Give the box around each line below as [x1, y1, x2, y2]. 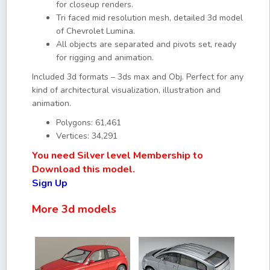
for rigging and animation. [56, 51, 154, 63]
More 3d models [32, 201, 116, 216]
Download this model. [32, 162, 135, 176]
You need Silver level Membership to [32, 148, 203, 162]
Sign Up [32, 176, 67, 190]
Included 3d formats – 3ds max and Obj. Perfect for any [32, 71, 243, 83]
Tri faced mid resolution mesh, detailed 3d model [56, 11, 243, 24]
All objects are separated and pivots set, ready [56, 38, 236, 50]
